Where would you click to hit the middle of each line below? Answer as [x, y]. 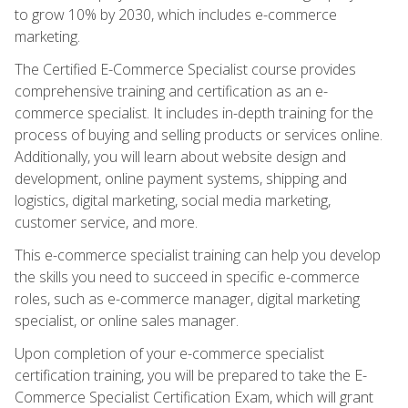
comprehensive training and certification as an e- [171, 91]
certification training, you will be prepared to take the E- [191, 375]
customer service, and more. [106, 222]
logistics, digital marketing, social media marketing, [173, 200]
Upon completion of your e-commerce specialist [169, 353]
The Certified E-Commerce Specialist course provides [185, 69]
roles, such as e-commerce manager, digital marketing [187, 298]
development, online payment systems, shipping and [181, 178]
